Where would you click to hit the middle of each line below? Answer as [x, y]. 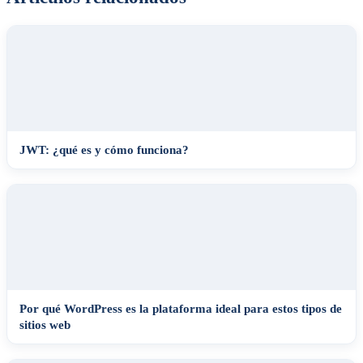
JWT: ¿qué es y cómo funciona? [104, 149]
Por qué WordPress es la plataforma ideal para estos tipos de [181, 308]
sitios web [45, 325]
